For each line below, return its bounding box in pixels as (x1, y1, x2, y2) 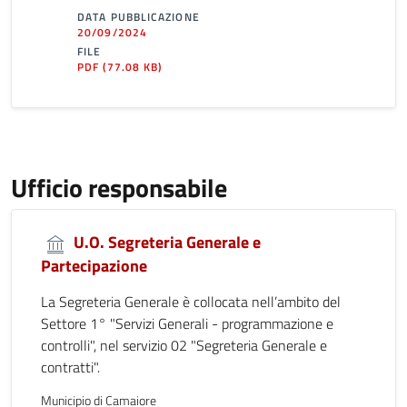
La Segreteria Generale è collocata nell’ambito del (41, 290, 341, 313)
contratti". (41, 355, 100, 378)
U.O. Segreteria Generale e (70, 230, 261, 254)
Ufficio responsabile (11, 168, 227, 207)
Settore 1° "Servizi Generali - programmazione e (41, 312, 333, 334)
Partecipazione (41, 253, 147, 278)
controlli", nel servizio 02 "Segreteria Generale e (41, 333, 327, 356)
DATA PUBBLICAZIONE (77, 8, 200, 25)
